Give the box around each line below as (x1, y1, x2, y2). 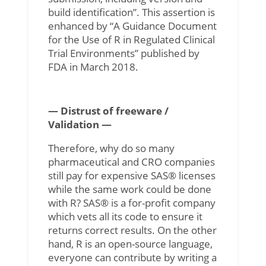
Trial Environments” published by (47, 46, 199, 60)
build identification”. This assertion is (47, 5, 215, 19)
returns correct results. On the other (47, 223, 217, 237)
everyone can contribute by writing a (47, 250, 217, 264)
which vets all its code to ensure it (47, 209, 202, 223)
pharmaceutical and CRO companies (47, 154, 215, 169)
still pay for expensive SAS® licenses (47, 168, 216, 182)
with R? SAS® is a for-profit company (47, 195, 216, 210)
